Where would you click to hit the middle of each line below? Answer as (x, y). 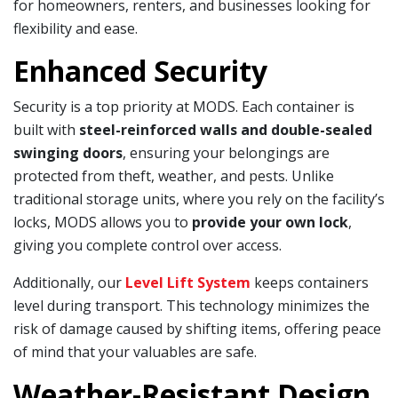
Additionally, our (69, 282)
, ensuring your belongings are (226, 152)
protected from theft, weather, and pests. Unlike (174, 175)
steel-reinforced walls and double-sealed (226, 129)
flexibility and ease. (76, 28)
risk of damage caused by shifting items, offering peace (197, 328)
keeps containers (310, 282)
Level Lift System (188, 282)
